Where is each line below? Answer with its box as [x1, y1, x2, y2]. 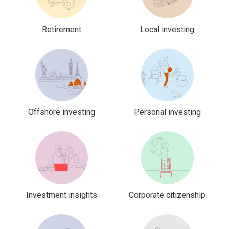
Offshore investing [28, 107, 96, 118]
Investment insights [26, 190, 98, 200]
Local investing [140, 25, 195, 35]
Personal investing [133, 107, 201, 118]
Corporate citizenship [129, 190, 206, 200]
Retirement [42, 25, 82, 35]
